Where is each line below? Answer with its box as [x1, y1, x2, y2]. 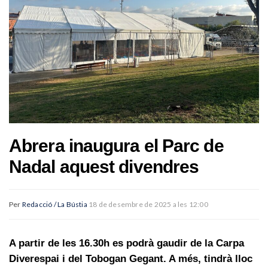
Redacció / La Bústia [22, 199, 87, 209]
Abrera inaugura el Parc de [9, 135, 224, 156]
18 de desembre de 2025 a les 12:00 [89, 199, 208, 209]
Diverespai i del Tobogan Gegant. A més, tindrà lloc [9, 252, 252, 264]
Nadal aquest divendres [9, 156, 199, 176]
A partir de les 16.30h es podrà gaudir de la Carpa [9, 237, 244, 249]
